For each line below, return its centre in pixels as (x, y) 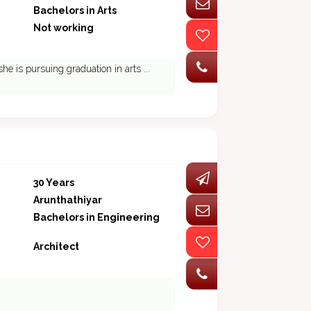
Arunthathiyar (67, 200)
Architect (56, 247)
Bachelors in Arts (75, 11)
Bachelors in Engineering (96, 218)
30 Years (53, 183)
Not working (63, 28)
